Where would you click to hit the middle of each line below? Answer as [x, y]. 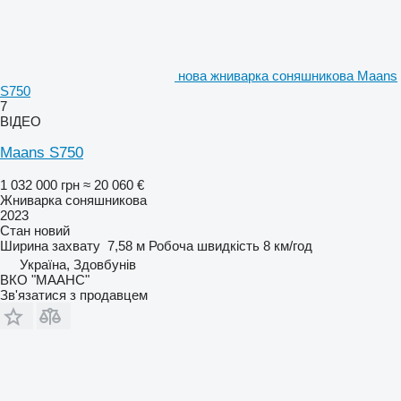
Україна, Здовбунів [78, 265]
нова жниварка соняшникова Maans [288, 76]
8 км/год [288, 246]
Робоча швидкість [204, 246]
